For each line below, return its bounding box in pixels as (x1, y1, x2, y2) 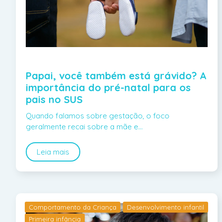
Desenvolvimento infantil (127, 203, 204, 211)
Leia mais (37, 147, 69, 157)
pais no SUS (26, 93, 83, 106)
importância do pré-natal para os (26, 81, 191, 94)
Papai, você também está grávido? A (26, 69, 207, 82)
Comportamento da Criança (29, 203, 116, 211)
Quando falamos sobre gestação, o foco (26, 111, 169, 120)
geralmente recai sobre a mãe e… (26, 121, 143, 131)
